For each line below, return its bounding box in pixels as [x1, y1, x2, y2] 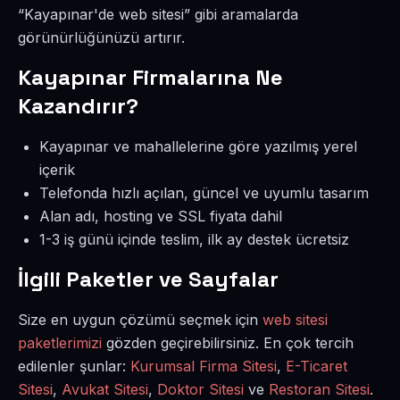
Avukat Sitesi [62, 380, 148, 398]
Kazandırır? [18, 92, 138, 120]
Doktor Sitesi [157, 380, 244, 398]
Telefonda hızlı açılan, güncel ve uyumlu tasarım [39, 184, 369, 202]
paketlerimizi [18, 334, 102, 352]
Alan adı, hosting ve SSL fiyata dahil [39, 207, 282, 225]
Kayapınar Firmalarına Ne [18, 63, 283, 91]
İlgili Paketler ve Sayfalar [18, 265, 279, 293]
